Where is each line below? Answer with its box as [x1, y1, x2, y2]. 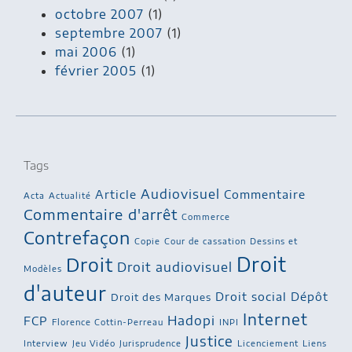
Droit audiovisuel [117, 258, 233, 275]
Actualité [49, 189, 91, 200]
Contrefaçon [24, 225, 130, 248]
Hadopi [167, 311, 215, 328]
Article [95, 186, 137, 201]
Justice [185, 332, 233, 350]
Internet [243, 309, 308, 328]
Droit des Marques [111, 290, 211, 303]
